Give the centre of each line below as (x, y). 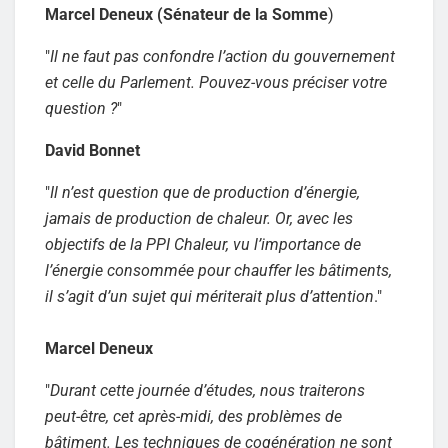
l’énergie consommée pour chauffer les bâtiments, (218, 270)
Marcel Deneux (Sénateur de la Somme (186, 14)
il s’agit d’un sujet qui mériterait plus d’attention (209, 296)
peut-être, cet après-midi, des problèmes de (193, 416)
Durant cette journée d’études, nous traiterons (207, 390)
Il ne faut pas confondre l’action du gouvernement (222, 56)
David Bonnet (92, 150)
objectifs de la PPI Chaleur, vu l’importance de (203, 244)
